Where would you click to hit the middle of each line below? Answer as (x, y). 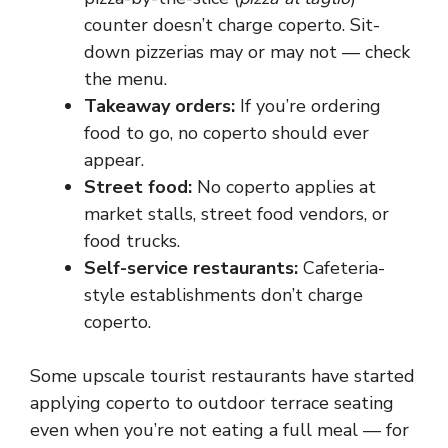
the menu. (125, 79)
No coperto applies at (284, 187)
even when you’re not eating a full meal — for (219, 430)
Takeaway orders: (159, 106)
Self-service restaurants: (191, 268)
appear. (114, 160)
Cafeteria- (341, 268)
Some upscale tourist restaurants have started (222, 376)
